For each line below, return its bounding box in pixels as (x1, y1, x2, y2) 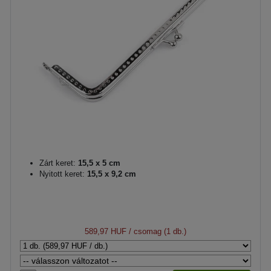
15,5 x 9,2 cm (85, 169, 136, 178)
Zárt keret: (39, 158, 76, 168)
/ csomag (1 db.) (126, 226, 186, 236)
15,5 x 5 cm (76, 158, 120, 168)
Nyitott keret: (39, 169, 85, 178)
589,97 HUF (85, 226, 126, 236)
